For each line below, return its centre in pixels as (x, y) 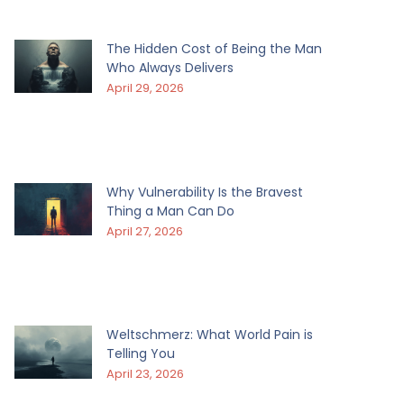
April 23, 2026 (145, 374)
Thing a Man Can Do (170, 211)
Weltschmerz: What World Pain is (209, 335)
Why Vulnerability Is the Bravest (204, 192)
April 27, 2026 (144, 231)
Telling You (140, 354)
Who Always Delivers (170, 67)
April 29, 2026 (145, 87)
